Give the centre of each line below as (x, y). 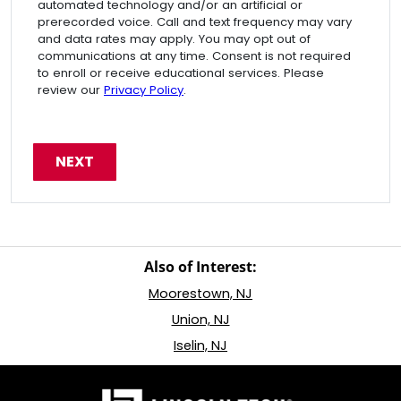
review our (71, 90)
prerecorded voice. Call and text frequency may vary (195, 22)
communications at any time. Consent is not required (194, 56)
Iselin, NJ (200, 346)
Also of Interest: (200, 267)
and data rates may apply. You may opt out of (174, 39)
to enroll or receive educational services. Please (181, 73)
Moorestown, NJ (200, 294)
